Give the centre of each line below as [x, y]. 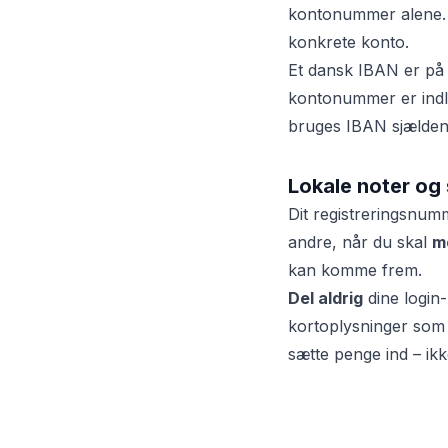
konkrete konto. [348, 42]
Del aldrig [325, 298]
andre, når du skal [360, 242]
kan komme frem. [355, 270]
